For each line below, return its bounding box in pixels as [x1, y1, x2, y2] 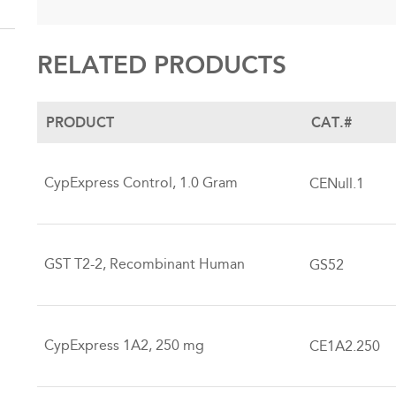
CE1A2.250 [309, 337, 381, 354]
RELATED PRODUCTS [37, 49, 287, 80]
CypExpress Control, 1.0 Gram [44, 173, 239, 191]
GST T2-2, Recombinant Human [44, 255, 246, 272]
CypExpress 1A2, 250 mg [44, 336, 205, 354]
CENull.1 [309, 174, 365, 192]
